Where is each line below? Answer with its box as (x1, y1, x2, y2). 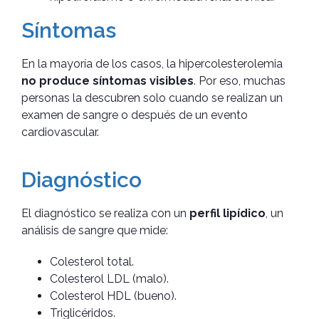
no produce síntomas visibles (21, 73, 194, 88)
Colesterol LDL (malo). (50, 271, 169, 286)
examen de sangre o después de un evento (21, 108, 248, 122)
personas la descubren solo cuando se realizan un (21, 90, 283, 105)
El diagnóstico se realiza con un (21, 206, 189, 220)
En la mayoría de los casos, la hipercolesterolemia (21, 56, 283, 70)
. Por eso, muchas (194, 73, 286, 88)
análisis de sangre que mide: (21, 223, 168, 237)
